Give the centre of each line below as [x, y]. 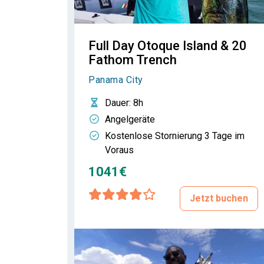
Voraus [119, 150]
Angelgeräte [130, 119]
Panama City [116, 80]
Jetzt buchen [219, 198]
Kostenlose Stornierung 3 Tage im [175, 136]
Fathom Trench [133, 60]
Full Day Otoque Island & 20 [168, 46]
